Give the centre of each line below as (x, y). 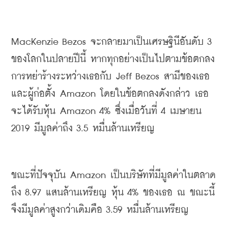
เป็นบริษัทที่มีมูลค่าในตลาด (163, 176)
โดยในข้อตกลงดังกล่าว (145, 94)
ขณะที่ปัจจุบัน (38, 176)
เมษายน (186, 111)
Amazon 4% (85, 111)
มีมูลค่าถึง (53, 129)
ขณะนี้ (202, 193)
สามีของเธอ (187, 77)
